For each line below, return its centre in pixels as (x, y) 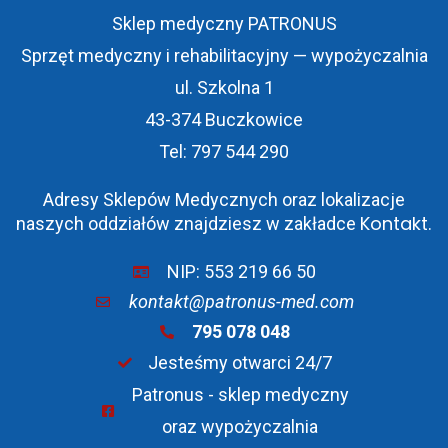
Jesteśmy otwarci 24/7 (240, 363)
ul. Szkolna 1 (224, 88)
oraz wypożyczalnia (240, 427)
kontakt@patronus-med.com (241, 302)
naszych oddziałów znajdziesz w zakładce (188, 224)
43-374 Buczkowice (224, 120)
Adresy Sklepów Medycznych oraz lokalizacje (224, 200)
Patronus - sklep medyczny (240, 395)
